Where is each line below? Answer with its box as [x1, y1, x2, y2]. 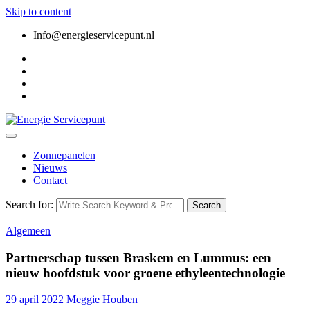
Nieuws [33, 162, 67, 174]
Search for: [6, 199, 53, 210]
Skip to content [6, 6, 71, 17]
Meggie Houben [66, 293, 138, 306]
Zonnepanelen [33, 149, 95, 161]
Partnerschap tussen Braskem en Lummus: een [6, 250, 271, 265]
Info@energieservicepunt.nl [33, 29, 154, 41]
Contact [33, 174, 67, 186]
